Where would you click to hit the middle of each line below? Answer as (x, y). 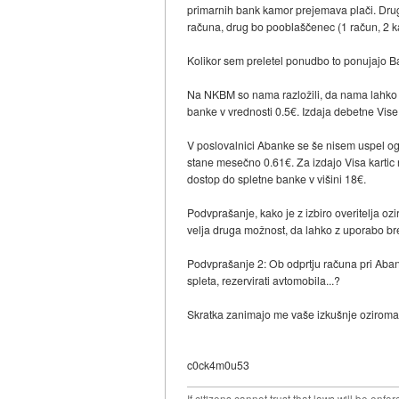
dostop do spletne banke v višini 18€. (277, 179)
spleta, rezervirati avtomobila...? (264, 281)
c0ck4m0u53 (219, 365)
